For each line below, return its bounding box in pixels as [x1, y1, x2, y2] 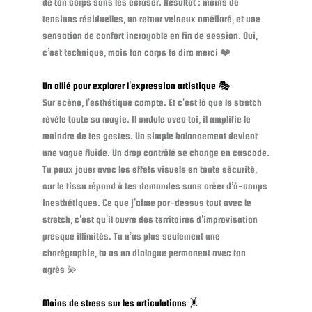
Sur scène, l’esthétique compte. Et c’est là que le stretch [42, 97, 262, 109]
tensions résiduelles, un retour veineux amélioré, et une [42, 13, 260, 25]
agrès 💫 [42, 264, 77, 276]
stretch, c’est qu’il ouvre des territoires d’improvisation [42, 214, 258, 226]
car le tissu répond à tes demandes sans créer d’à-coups [42, 180, 267, 192]
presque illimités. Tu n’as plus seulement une [42, 231, 220, 242]
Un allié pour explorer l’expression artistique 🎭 [42, 80, 230, 92]
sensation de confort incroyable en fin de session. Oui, [42, 30, 258, 42]
